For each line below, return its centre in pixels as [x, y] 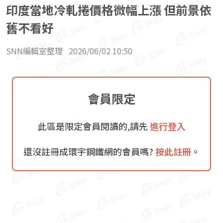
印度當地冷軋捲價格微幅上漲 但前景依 [109, 10]
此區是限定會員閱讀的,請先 [93, 126]
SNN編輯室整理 [34, 51]
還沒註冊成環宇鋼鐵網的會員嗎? [88, 151]
